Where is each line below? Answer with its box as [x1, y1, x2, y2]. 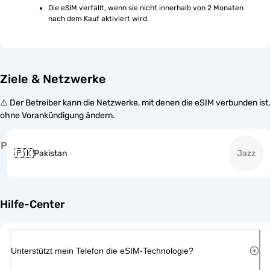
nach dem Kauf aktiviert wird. [48, 14, 149, 23]
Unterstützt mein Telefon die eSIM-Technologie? [11, 245, 193, 256]
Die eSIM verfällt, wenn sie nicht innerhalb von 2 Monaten [48, 4, 243, 12]
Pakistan [34, 148, 67, 159]
